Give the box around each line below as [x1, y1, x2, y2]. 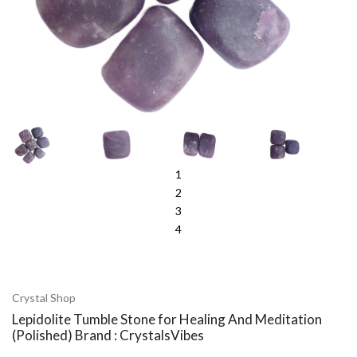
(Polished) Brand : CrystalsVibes [12, 327, 204, 344]
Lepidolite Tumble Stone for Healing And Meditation [12, 311, 322, 328]
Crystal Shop [12, 291, 76, 305]
